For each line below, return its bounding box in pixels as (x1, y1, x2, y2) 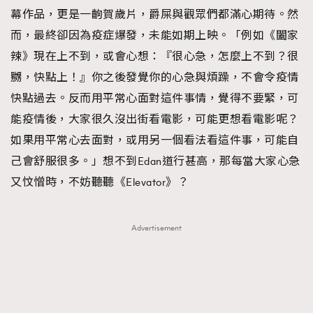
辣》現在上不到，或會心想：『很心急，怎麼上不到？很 (10, 49, 299, 64)
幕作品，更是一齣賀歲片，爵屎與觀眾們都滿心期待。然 (10, 7, 299, 22)
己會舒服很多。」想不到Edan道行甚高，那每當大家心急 (10, 154, 300, 168)
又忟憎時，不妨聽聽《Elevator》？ (10, 175, 189, 189)
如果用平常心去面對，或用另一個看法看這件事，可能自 (10, 133, 299, 147)
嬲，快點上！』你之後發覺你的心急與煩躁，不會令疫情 (10, 70, 299, 85)
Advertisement (131, 222, 182, 233)
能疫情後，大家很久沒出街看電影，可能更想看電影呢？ (10, 112, 299, 126)
